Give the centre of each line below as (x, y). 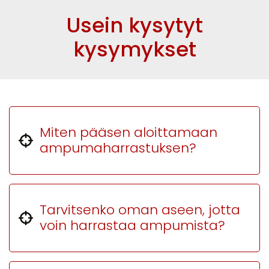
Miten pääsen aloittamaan (128, 132)
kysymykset (134, 49)
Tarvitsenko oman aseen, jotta (140, 210)
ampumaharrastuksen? (118, 148)
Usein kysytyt (134, 25)
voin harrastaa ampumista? (132, 225)
